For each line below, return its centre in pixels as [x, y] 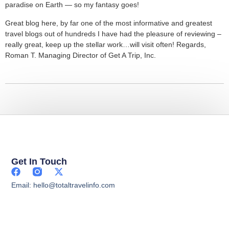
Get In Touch [39, 161]
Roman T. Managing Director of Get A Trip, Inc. [81, 55]
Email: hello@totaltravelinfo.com [63, 185]
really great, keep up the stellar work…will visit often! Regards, [106, 44]
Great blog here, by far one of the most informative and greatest [109, 23]
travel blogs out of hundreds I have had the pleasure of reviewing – [113, 33]
